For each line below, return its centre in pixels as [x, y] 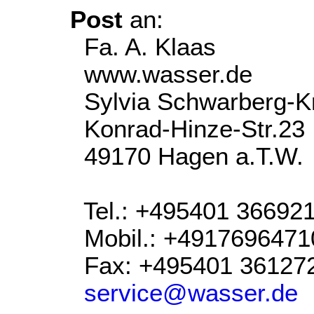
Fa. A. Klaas [143, 47]
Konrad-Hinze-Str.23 [187, 129]
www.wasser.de [161, 74]
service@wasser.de [191, 293]
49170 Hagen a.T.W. [186, 156]
